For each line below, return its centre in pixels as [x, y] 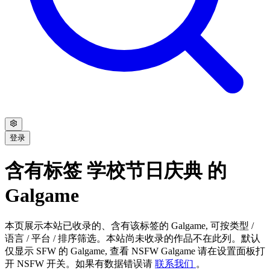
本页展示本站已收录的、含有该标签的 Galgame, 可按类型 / [129, 225]
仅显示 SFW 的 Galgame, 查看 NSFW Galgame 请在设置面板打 [135, 251]
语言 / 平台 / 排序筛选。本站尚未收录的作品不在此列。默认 [133, 238]
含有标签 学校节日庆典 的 [116, 171]
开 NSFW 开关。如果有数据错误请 [80, 263]
